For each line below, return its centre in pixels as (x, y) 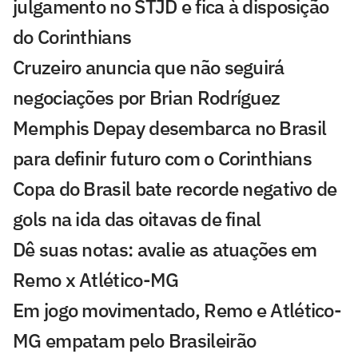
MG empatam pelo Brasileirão (135, 340)
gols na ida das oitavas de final (137, 219)
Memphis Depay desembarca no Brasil (170, 127)
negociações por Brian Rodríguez (147, 97)
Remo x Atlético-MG (96, 279)
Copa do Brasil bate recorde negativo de (175, 188)
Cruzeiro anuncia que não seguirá (149, 67)
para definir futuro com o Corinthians (163, 158)
